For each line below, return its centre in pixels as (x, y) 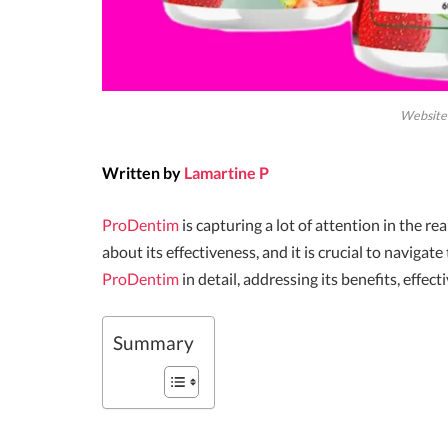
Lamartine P (226, 172)
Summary (153, 343)
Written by (141, 172)
